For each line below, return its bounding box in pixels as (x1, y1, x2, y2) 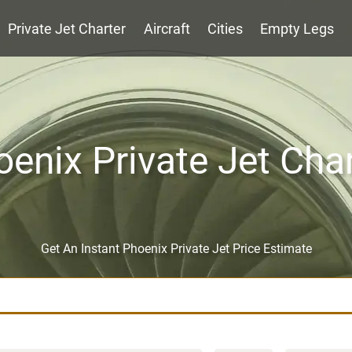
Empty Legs (260, 20, 335, 37)
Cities (207, 20, 243, 37)
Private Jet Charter (8, 20, 126, 37)
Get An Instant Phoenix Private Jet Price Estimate (40, 241, 312, 256)
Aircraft (143, 20, 190, 37)
